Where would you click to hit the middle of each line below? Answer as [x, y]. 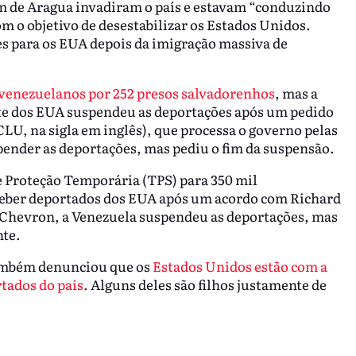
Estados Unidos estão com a [240, 265]
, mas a [296, 92]
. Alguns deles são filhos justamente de [205, 284]
